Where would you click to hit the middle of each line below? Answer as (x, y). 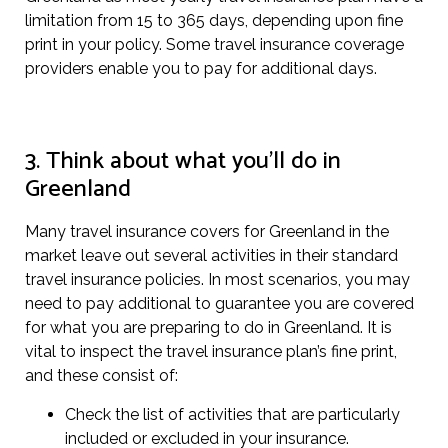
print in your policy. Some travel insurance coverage (214, 44)
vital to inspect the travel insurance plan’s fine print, (211, 352)
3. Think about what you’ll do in (183, 162)
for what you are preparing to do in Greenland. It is (208, 328)
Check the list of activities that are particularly (232, 414)
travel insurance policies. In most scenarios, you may (217, 280)
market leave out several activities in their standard (211, 256)
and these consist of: (101, 376)
